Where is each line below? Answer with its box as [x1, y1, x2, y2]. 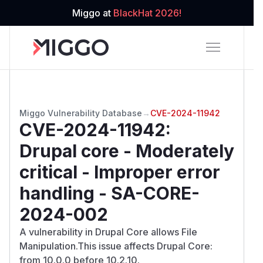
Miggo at [72, 7, 113, 19]
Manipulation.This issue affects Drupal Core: [19, 240, 213, 252]
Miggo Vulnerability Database [19, 107, 142, 118]
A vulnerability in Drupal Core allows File [19, 225, 197, 238]
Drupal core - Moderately [19, 140, 234, 161]
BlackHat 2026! [113, 7, 181, 19]
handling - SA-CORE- [19, 182, 200, 204]
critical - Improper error [19, 161, 220, 183]
